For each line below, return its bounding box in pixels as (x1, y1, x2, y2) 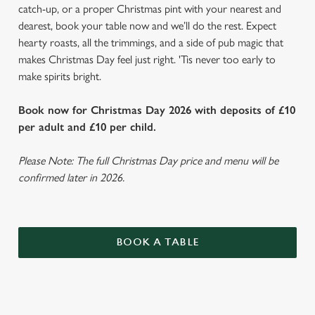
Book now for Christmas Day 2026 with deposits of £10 (18, 103, 295, 117)
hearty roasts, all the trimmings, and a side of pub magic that (18, 36, 283, 49)
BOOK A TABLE (115, 236, 200, 248)
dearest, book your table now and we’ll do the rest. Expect (18, 19, 276, 32)
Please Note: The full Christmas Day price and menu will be (18, 154, 278, 167)
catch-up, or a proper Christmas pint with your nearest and (18, 2, 281, 15)
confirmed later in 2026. (18, 171, 124, 184)
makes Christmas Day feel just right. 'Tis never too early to (18, 53, 276, 66)
